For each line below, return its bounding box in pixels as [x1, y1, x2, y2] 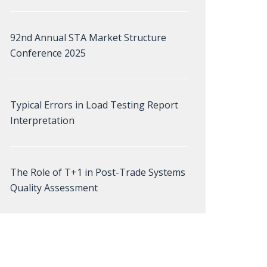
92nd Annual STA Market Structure [10, 31, 166, 44]
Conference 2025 [10, 46, 86, 60]
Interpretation [10, 114, 74, 127]
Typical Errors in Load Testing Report [10, 98, 178, 111]
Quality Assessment [10, 181, 98, 194]
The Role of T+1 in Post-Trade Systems [10, 166, 185, 179]
